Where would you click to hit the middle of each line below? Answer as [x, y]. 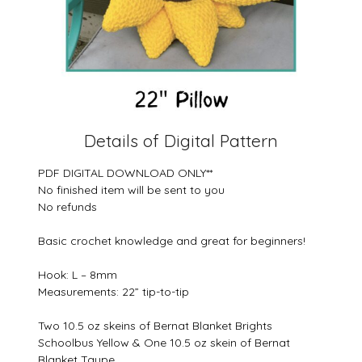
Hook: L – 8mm [78, 275]
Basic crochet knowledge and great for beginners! [172, 241]
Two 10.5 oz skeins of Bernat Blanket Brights [156, 326]
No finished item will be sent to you [132, 190]
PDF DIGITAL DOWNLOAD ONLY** [126, 173]
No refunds [68, 207]
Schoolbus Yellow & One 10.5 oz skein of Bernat [164, 343]
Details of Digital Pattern [181, 141]
